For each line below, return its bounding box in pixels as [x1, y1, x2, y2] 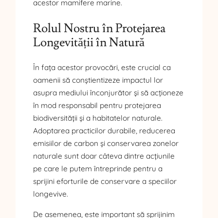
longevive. [33, 189, 68, 199]
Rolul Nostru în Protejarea [33, 20, 165, 36]
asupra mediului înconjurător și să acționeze [33, 88, 183, 98]
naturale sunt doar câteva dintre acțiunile [33, 151, 175, 161]
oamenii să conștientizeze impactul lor [33, 75, 163, 85]
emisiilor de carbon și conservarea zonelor [33, 139, 179, 148]
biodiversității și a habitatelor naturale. [33, 113, 163, 123]
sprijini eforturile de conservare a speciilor [33, 177, 177, 186]
